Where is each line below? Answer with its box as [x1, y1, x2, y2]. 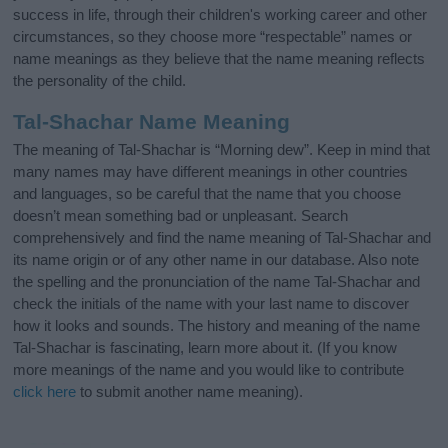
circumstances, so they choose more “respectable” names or [13, 27, 413, 45]
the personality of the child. [13, 71, 187, 89]
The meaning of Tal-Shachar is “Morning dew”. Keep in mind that [13, 141, 431, 159]
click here [13, 383, 77, 401]
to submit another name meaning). [76, 383, 304, 401]
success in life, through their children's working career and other [13, 5, 428, 23]
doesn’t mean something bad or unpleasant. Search [13, 207, 349, 225]
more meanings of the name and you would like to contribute [13, 361, 405, 379]
